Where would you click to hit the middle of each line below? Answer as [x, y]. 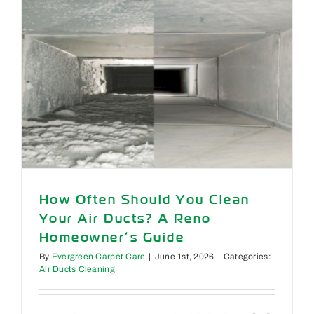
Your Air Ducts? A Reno [125, 218]
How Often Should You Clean [144, 199]
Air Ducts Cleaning [77, 269]
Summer [291, 92]
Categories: [247, 257]
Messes [289, 52]
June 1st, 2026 [184, 257]
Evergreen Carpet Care [98, 257]
